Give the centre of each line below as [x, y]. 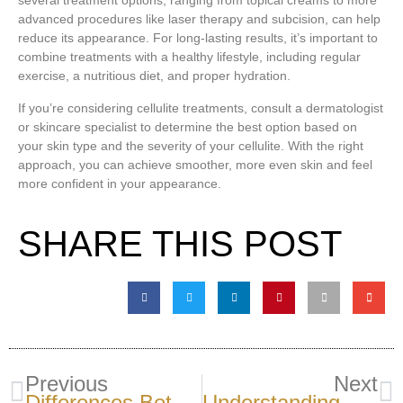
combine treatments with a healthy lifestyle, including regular [189, 57]
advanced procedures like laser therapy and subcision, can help [199, 19]
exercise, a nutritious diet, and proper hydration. [154, 76]
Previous [67, 384]
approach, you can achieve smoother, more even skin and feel [195, 164]
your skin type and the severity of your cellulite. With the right [191, 145]
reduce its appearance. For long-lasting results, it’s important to [198, 38]
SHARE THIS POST [180, 244]
